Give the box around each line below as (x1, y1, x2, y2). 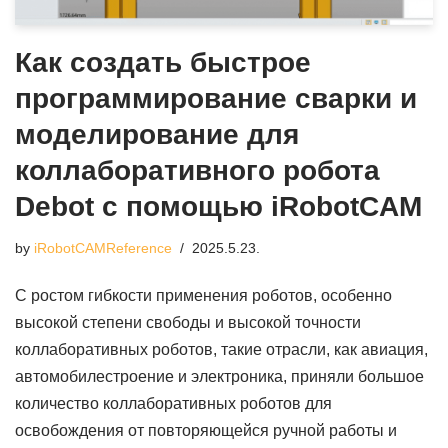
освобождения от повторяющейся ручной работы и (15, 421, 397, 439)
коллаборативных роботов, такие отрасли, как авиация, (15, 340, 428, 358)
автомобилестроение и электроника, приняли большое (15, 367, 424, 385)
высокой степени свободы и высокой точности (15, 313, 361, 331)
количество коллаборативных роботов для (15, 394, 332, 412)
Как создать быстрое (15, 46, 311, 78)
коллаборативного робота (15, 154, 380, 186)
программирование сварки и (15, 82, 417, 114)
